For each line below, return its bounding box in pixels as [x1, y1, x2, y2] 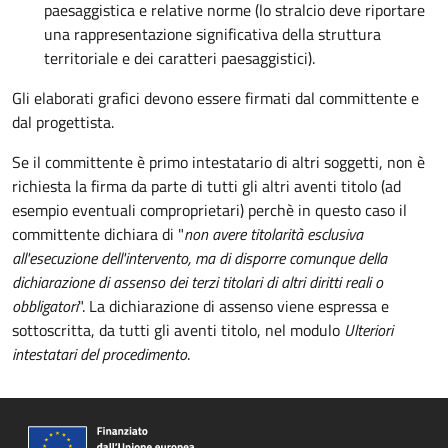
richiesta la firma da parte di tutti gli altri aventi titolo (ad [12, 174, 401, 198]
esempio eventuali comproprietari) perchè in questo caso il [12, 198, 407, 222]
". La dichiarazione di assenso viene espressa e [78, 294, 389, 318]
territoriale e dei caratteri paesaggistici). [44, 46, 315, 70]
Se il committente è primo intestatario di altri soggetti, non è [12, 150, 425, 174]
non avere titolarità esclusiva [184, 222, 363, 246]
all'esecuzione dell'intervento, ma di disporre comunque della [12, 246, 387, 270]
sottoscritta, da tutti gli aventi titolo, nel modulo [12, 318, 344, 342]
